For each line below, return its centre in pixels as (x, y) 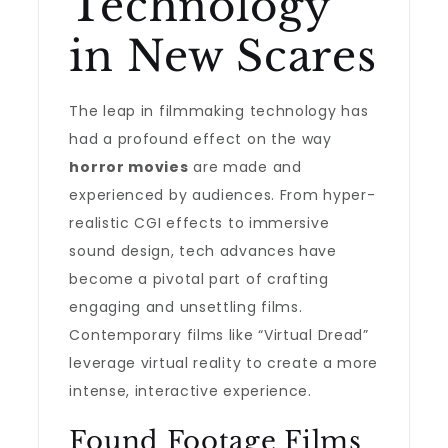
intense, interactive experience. (190, 391)
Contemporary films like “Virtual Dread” (219, 335)
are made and (245, 167)
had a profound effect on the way (200, 139)
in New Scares (223, 56)
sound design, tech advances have (203, 251)
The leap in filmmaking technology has (219, 111)
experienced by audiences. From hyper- (222, 195)
